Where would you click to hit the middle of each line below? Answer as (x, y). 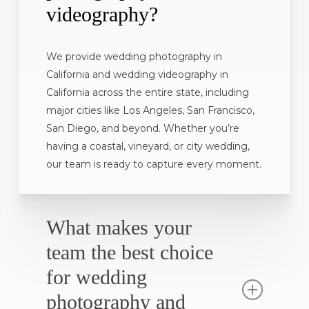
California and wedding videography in (137, 75)
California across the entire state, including (147, 93)
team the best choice (129, 252)
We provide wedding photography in (134, 57)
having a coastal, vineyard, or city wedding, (148, 147)
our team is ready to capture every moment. (153, 165)
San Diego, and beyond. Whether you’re (142, 129)
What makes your (119, 228)
